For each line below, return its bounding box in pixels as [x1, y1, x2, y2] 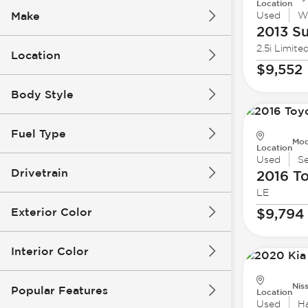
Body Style [11, 88, 74, 100]
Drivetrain [11, 166, 68, 179]
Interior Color [11, 245, 89, 257]
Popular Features [11, 284, 108, 296]
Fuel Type [11, 127, 66, 140]
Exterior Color [11, 206, 92, 218]
